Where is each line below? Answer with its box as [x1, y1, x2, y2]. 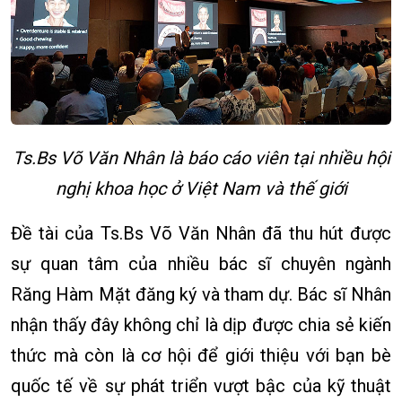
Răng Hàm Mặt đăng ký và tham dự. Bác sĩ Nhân [11, 283, 391, 305]
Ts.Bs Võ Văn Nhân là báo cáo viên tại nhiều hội [12, 146, 390, 169]
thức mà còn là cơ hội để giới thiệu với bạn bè [11, 344, 391, 366]
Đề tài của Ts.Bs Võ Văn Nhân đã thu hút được [11, 222, 391, 244]
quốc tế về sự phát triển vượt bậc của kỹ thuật [11, 374, 391, 397]
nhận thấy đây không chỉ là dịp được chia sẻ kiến [11, 313, 391, 336]
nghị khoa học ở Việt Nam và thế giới [55, 177, 347, 199]
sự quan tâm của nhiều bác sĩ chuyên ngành [11, 252, 391, 275]
